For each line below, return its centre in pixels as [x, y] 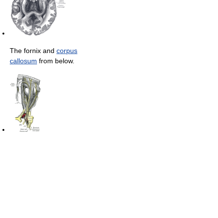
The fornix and [33, 50]
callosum [23, 61]
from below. [56, 61]
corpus [67, 50]
